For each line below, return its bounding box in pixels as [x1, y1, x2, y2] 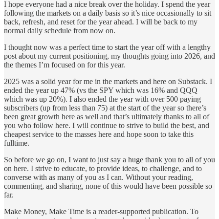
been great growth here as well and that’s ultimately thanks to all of [4, 112, 209, 121]
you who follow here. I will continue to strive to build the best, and [4, 121, 209, 130]
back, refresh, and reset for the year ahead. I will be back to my [4, 17, 197, 26]
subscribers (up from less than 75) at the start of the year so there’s [4, 103, 206, 112]
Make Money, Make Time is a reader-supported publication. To [4, 207, 198, 216]
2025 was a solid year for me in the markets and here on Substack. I [4, 77, 212, 86]
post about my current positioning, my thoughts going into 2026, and [4, 51, 215, 60]
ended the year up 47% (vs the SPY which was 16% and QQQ [4, 86, 197, 94]
